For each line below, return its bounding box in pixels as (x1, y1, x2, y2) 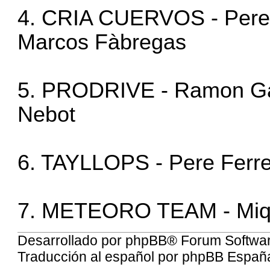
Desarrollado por (17, 233, 126, 249)
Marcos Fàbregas (17, 30, 187, 55)
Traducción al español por (17, 249, 183, 265)
